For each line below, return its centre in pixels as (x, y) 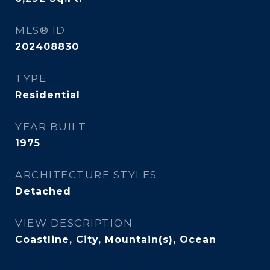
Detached (43, 191)
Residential (48, 95)
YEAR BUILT (51, 127)
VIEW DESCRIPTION (74, 223)
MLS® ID (40, 30)
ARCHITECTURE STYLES (86, 175)
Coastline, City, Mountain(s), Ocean (116, 240)
